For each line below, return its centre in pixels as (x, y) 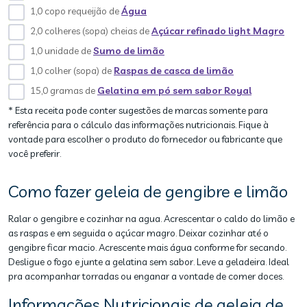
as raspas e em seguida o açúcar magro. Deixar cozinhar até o (138, 233)
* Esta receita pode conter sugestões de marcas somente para (138, 110)
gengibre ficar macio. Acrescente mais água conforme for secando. (147, 247)
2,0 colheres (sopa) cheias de (91, 31)
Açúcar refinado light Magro (218, 31)
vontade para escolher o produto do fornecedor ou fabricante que (145, 139)
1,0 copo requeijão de (76, 11)
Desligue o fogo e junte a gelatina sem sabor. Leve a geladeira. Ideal (149, 262)
